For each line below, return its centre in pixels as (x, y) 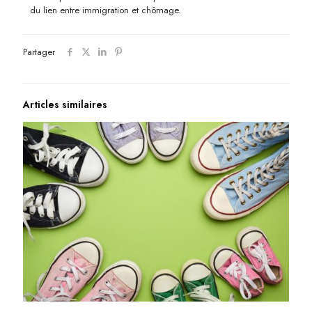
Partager (39, 52)
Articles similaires (65, 104)
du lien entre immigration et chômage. (106, 10)
